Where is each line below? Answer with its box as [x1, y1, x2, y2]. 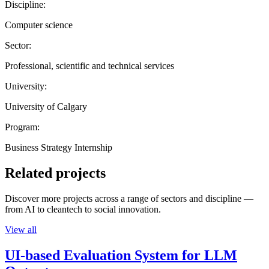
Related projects [5, 165, 106, 181]
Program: [5, 121, 40, 132]
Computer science [5, 19, 73, 30]
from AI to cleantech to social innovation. [5, 204, 161, 214]
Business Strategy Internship [5, 142, 112, 153]
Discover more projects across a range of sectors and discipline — [5, 193, 253, 204]
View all [5, 224, 37, 235]
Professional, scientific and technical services [5, 60, 174, 71]
